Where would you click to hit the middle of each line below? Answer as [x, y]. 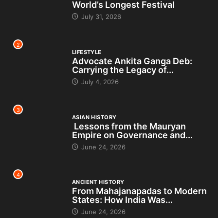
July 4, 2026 [99, 82]
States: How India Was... [122, 200]
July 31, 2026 [100, 16]
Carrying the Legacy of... [123, 70]
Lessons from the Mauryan [129, 126]
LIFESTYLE [87, 52]
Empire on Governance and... [132, 135]
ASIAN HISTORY [94, 117]
